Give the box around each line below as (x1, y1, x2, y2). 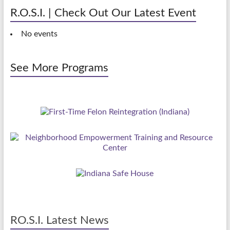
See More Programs (10, 62, 108, 73)
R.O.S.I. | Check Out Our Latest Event (10, 7, 196, 18)
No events (21, 30, 57, 38)
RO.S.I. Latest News (10, 215, 109, 226)
